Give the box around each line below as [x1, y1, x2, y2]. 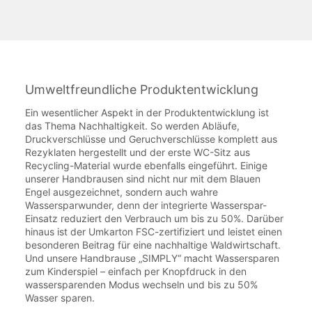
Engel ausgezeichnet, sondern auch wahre [25, 186, 218, 198]
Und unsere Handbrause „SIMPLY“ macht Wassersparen [25, 252, 279, 265]
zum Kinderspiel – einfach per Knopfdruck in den [25, 265, 247, 278]
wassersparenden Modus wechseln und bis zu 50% [25, 279, 258, 291]
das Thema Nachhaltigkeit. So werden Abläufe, [25, 120, 240, 132]
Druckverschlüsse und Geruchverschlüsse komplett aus [25, 133, 277, 146]
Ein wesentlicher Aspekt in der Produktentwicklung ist [25, 107, 269, 119]
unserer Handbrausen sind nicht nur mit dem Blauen [25, 173, 260, 185]
